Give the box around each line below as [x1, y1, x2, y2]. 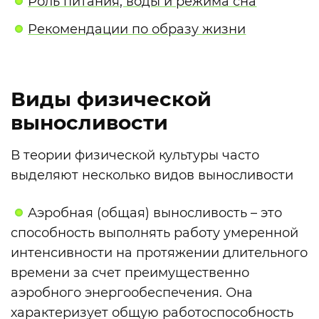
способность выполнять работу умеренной [11, 225, 298, 241]
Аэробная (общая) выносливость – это [28, 205, 283, 221]
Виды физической [11, 86, 211, 111]
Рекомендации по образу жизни [28, 21, 246, 37]
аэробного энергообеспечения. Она [11, 285, 253, 301]
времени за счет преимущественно [11, 265, 249, 281]
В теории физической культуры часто [11, 147, 259, 163]
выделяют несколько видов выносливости [11, 167, 293, 183]
